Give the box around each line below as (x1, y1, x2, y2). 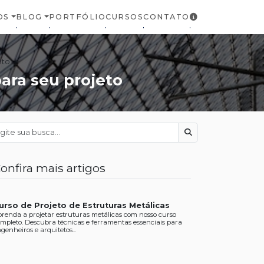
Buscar (187, 133, 214, 142)
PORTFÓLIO (48, 12, 106, 22)
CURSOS (105, 12, 144, 22)
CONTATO (143, 12, 190, 22)
